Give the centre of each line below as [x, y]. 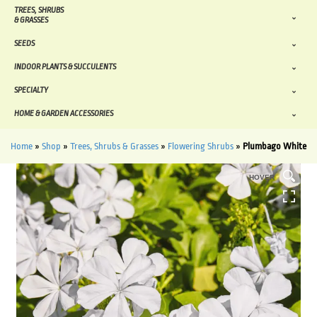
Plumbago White [275, 146]
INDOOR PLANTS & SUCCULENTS [65, 67]
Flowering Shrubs [201, 146]
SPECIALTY [31, 91]
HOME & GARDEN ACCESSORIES [64, 114]
